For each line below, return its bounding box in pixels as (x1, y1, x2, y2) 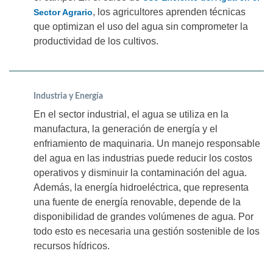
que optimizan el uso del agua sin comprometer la (34, 21, 248, 32)
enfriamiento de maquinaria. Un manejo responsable (34, 138, 260, 149)
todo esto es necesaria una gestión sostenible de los (34, 226, 260, 237)
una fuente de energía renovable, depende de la (34, 197, 241, 208)
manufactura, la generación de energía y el (34, 124, 218, 135)
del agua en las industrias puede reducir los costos (34, 153, 252, 164)
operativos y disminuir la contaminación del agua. (34, 168, 247, 179)
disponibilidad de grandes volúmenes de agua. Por (34, 211, 253, 222)
